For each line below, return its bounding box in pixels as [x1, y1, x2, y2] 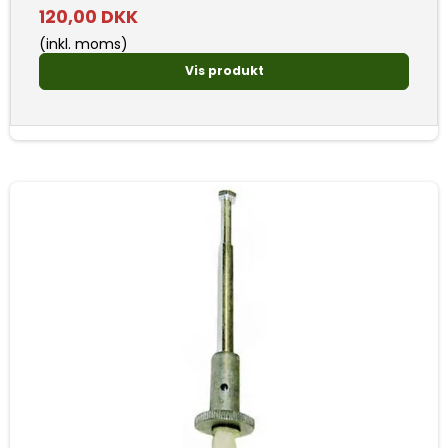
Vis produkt [184, 62, 264, 80]
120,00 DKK [39, 4, 138, 29]
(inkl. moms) [39, 33, 128, 54]
